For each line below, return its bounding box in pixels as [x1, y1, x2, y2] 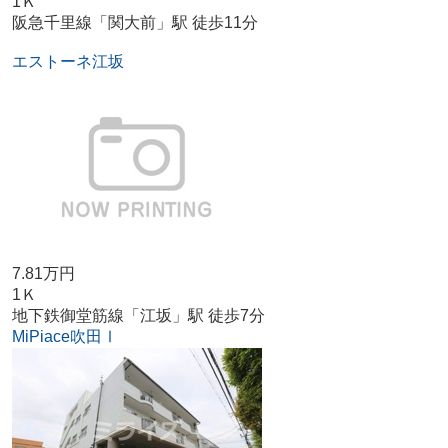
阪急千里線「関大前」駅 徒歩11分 [11, 14, 258, 32]
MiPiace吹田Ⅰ [11, 328, 118, 346]
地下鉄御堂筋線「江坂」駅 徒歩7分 [11, 307, 265, 325]
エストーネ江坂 [11, 53, 124, 71]
